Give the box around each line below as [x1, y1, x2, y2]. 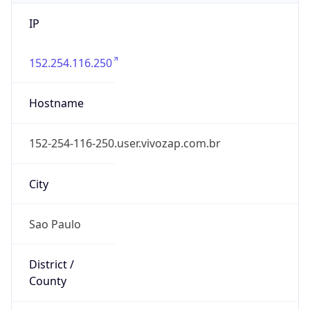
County [28, 273, 66, 289]
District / [28, 257, 74, 273]
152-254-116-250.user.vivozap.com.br [28, 136, 221, 152]
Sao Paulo [28, 216, 81, 232]
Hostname [28, 95, 84, 111]
